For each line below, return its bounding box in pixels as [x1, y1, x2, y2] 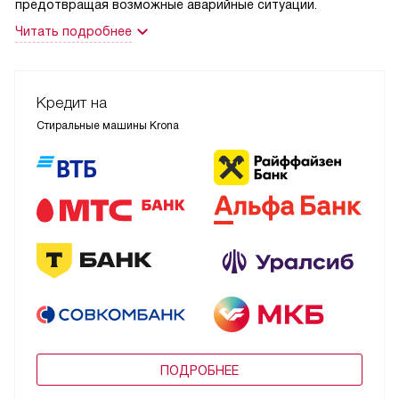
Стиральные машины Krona [37, 119, 179, 133]
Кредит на [37, 94, 107, 112]
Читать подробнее [15, 24, 132, 39]
